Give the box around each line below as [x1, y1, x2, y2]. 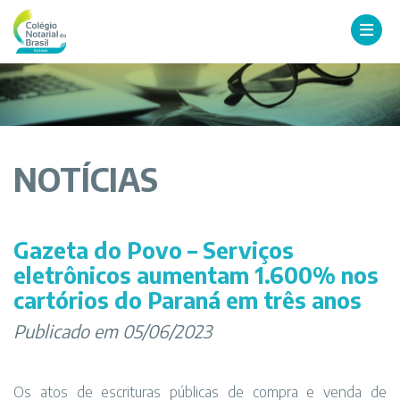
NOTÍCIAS [13, 160, 158, 199]
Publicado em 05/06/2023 [13, 320, 212, 342]
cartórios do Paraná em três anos [13, 286, 362, 314]
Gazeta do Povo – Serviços [13, 236, 294, 264]
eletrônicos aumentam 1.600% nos [13, 261, 379, 289]
